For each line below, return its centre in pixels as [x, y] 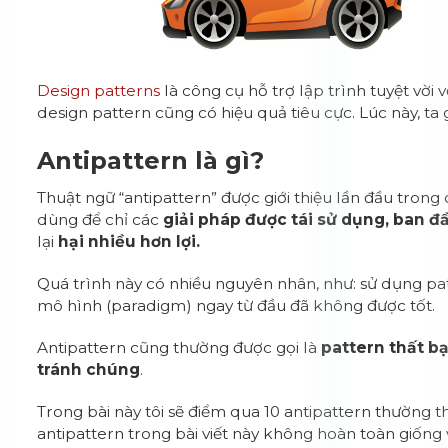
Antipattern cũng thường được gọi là [179, 347]
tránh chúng [89, 369]
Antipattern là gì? [151, 160]
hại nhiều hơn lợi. [129, 241]
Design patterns [99, 90]
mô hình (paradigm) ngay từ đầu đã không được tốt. [236, 305]
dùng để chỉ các [100, 219]
